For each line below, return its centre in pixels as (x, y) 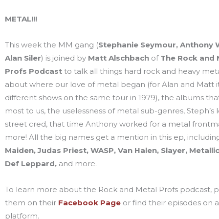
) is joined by (65, 58)
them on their (32, 203)
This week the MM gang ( (52, 44)
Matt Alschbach (119, 58)
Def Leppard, (31, 163)
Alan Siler (23, 58)
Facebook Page (89, 203)
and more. (77, 163)
